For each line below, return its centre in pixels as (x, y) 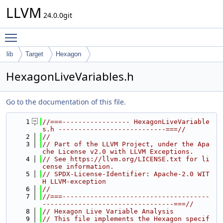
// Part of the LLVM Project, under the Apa (126, 144)
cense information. (78, 167)
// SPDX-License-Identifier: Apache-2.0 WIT (126, 174)
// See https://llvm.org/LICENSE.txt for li (126, 159)
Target (34, 54)
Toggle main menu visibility (68, 33)
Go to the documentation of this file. (66, 102)
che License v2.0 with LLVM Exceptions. (118, 152)
